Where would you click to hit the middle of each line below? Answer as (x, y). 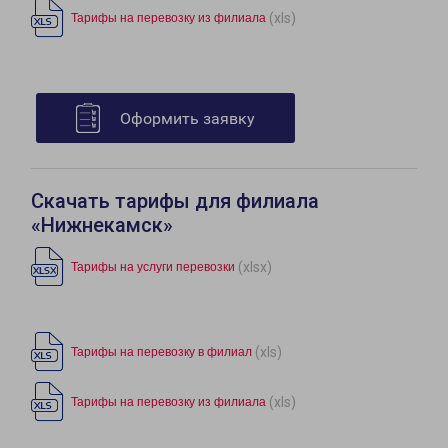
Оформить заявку (187, 119)
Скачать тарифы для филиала (175, 201)
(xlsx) (255, 266)
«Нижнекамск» (102, 225)
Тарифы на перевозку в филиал (161, 352)
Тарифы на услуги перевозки (153, 267)
